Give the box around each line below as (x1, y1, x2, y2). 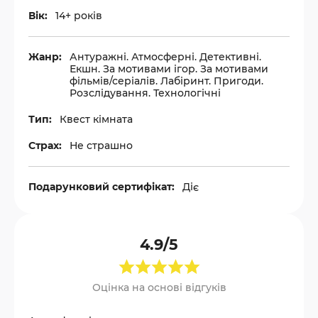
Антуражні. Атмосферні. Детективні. (70, 50, 261, 63)
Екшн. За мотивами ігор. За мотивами (70, 62, 268, 75)
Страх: (28, 138, 62, 152)
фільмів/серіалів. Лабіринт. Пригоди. (70, 74, 263, 87)
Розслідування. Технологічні (70, 86, 221, 99)
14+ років (55, 9, 102, 22)
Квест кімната (60, 112, 133, 126)
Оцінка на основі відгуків (92, 280, 226, 294)
